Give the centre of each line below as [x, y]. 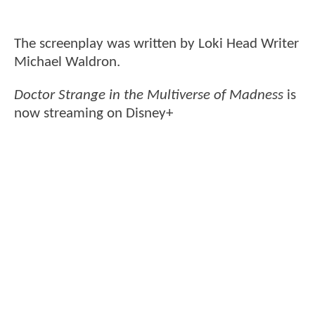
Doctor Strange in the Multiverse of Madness [149, 96]
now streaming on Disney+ [94, 114]
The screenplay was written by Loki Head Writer [156, 44]
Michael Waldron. [67, 62]
